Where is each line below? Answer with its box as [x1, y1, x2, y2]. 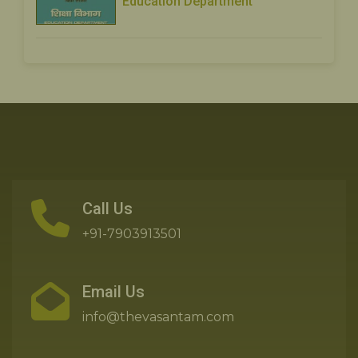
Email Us [82, 282, 145, 302]
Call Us [82, 199, 133, 219]
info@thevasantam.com [82, 309, 234, 325]
